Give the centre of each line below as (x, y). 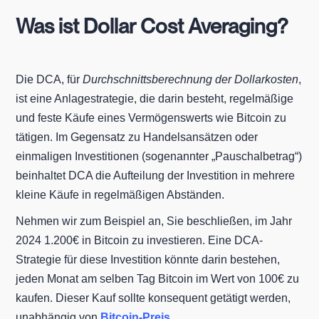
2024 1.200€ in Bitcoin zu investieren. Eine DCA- (140, 240)
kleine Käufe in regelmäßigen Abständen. (120, 194)
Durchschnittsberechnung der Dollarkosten (191, 79)
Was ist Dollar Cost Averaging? (152, 26)
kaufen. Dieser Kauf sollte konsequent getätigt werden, (153, 298)
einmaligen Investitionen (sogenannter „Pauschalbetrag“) (159, 156)
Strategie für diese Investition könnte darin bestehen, (148, 259)
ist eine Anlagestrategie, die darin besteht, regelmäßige (155, 98)
